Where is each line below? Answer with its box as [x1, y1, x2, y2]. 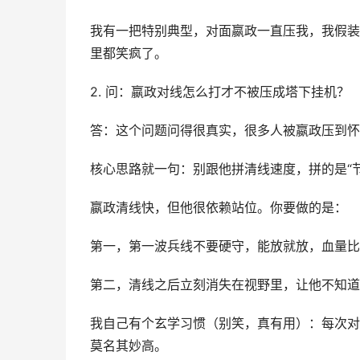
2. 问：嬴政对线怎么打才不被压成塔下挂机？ [90, 84, 350, 100]
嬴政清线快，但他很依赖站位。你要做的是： [90, 200, 347, 215]
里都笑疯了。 [90, 46, 167, 61]
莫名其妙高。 [90, 338, 167, 354]
